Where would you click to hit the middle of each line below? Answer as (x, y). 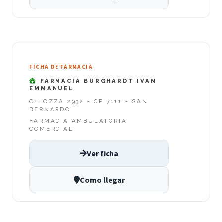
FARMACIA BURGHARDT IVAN (97, 81)
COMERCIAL (52, 129)
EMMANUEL (52, 88)
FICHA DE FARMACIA (61, 67)
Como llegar (102, 180)
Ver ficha (103, 153)
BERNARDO (50, 109)
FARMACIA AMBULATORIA (78, 121)
